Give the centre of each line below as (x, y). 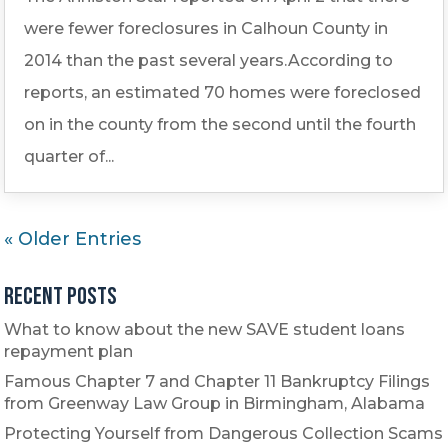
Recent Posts (61, 297)
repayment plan (69, 352)
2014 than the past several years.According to (209, 61)
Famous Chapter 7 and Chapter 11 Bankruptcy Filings (217, 382)
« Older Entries (73, 239)
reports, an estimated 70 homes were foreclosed (223, 93)
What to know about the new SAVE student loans (205, 330)
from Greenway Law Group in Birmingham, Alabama (215, 404)
